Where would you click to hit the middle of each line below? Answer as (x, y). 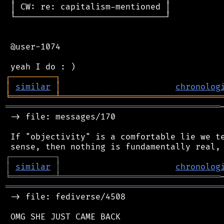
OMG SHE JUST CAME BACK (63, 217)
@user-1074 (33, 47)
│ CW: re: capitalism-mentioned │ (88, 7)
